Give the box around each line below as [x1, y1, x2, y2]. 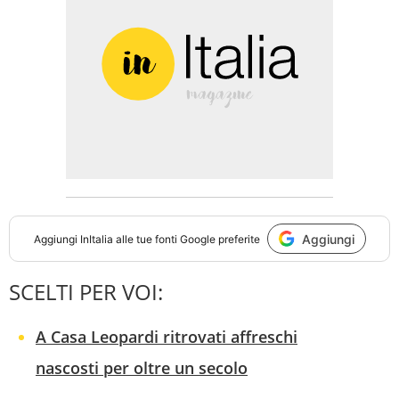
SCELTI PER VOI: [9, 277, 163, 307]
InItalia [79, 232, 113, 246]
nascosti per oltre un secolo [36, 357, 248, 379]
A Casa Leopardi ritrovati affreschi [36, 326, 297, 348]
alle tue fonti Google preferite [112, 232, 260, 246]
